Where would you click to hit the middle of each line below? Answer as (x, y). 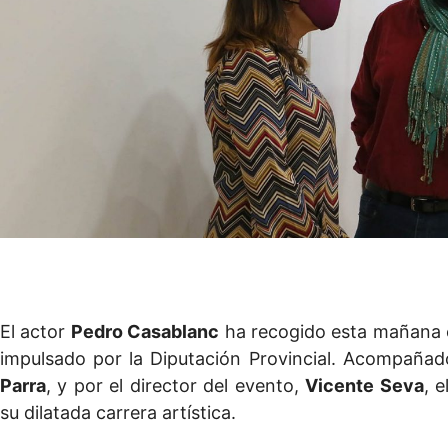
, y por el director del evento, (176, 386)
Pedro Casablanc (145, 332)
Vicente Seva (364, 386)
